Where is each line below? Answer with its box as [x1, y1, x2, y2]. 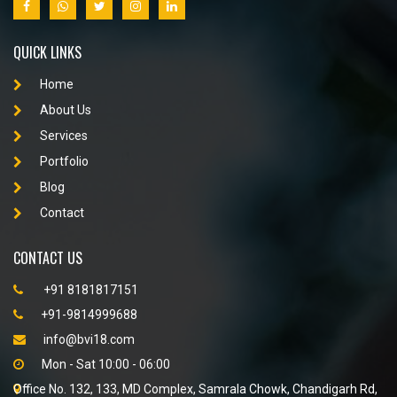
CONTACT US [13, 246, 82, 269]
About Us [40, 102, 91, 117]
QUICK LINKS [13, 41, 82, 63]
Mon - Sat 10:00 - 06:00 [42, 356, 170, 371]
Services [40, 128, 88, 143]
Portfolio [40, 153, 89, 168]
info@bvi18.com [43, 331, 135, 346]
